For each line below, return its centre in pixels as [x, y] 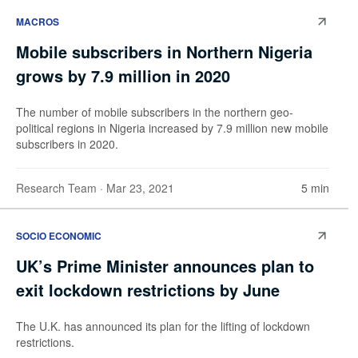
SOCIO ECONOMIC [59, 235]
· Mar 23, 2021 [135, 188]
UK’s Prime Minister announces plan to [165, 265]
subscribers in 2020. [67, 144]
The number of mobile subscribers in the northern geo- [155, 112]
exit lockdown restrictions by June [148, 289]
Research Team [56, 188]
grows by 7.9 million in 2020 [123, 76]
